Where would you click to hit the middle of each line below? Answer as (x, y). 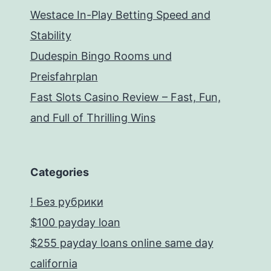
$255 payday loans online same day (122, 243)
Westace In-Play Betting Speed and (120, 15)
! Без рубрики (67, 202)
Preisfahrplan (64, 77)
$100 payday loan (75, 222)
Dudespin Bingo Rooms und (101, 56)
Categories (59, 172)
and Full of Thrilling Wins (93, 118)
